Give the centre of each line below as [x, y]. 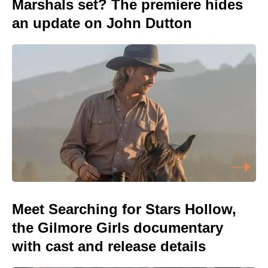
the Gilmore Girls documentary [118, 227]
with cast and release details [109, 246]
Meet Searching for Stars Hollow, [124, 209]
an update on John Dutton [102, 23]
